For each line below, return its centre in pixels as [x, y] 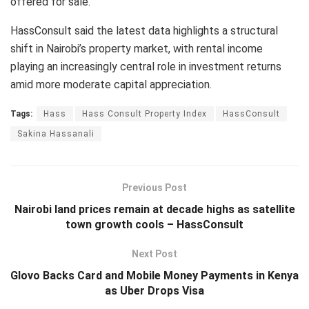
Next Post [154, 253]
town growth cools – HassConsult [154, 224]
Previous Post [154, 187]
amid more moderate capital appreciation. [111, 84]
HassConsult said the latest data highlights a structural [144, 30]
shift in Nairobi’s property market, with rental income [137, 48]
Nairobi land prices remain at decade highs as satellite [154, 209]
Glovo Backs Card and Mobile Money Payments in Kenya [154, 275]
